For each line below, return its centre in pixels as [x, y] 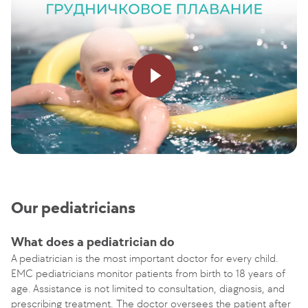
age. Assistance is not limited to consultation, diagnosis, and [148, 288]
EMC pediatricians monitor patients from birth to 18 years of [148, 273]
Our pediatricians [73, 208]
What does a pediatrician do [93, 242]
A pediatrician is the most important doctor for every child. [145, 258]
